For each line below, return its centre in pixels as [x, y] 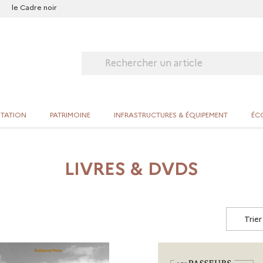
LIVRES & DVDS [131, 169]
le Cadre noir [34, 7]
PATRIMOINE [70, 115]
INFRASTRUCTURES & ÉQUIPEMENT [171, 115]
